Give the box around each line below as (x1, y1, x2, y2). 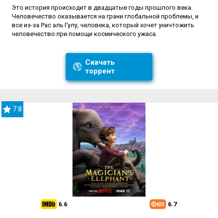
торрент (85, 67, 115, 76)
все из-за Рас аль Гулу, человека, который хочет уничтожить (12, 21, 194, 29)
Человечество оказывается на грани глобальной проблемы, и (12, 13, 199, 20)
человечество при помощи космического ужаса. (12, 30, 157, 38)
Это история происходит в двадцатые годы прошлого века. (12, 4, 193, 12)
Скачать (85, 58, 115, 67)
